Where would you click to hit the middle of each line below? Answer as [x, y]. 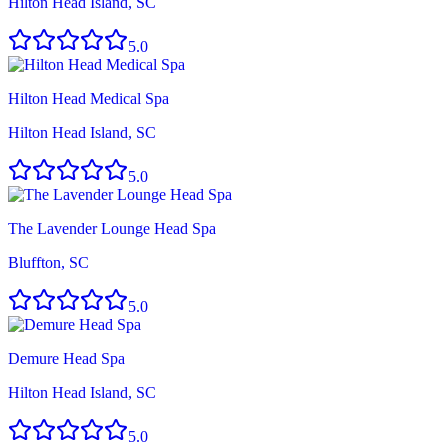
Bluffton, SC [48, 262]
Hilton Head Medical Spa [88, 98]
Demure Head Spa [66, 358]
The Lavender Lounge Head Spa [112, 228]
